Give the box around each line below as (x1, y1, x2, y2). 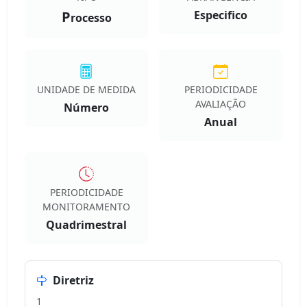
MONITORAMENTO (42, 200, 130, 213)
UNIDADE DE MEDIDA (37, 83, 136, 96)
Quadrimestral (46, 217, 127, 232)
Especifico (194, 8, 247, 23)
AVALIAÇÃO (195, 97, 246, 110)
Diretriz (53, 273, 94, 288)
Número (64, 100, 109, 115)
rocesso (70, 10, 112, 25)
